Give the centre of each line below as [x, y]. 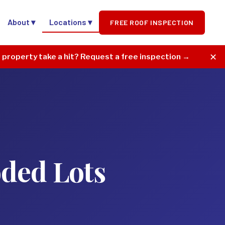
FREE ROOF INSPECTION [152, 22]
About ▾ [22, 22]
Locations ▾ [71, 22]
